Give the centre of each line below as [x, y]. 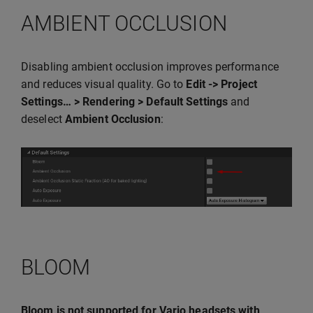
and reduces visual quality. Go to [104, 85]
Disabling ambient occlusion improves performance [150, 67]
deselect [43, 119]
